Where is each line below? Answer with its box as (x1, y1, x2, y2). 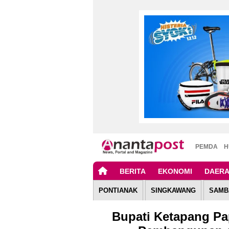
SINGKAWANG (151, 187, 196, 195)
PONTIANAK (99, 187, 138, 195)
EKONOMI (158, 167, 192, 176)
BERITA (120, 167, 146, 176)
